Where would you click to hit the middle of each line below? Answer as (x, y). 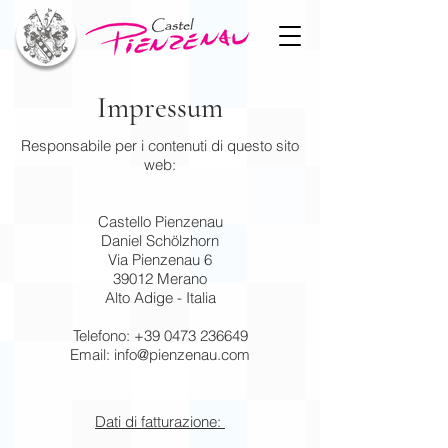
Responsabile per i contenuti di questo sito (160, 145)
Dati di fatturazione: (160, 421)
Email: (92, 354)
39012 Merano (160, 278)
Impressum (160, 107)
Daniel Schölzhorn (160, 240)
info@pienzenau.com (182, 354)
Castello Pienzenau (160, 221)
